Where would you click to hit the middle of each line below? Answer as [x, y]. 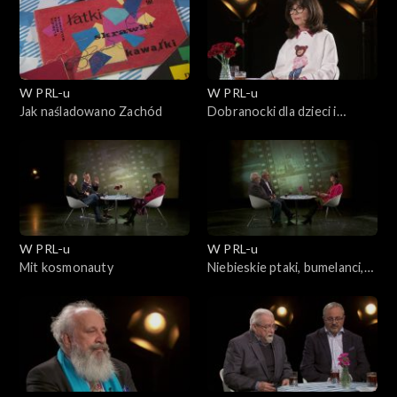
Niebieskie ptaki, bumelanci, [286, 267]
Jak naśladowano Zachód [91, 111]
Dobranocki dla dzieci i [272, 111]
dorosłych [237, 129]
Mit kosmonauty [66, 267]
